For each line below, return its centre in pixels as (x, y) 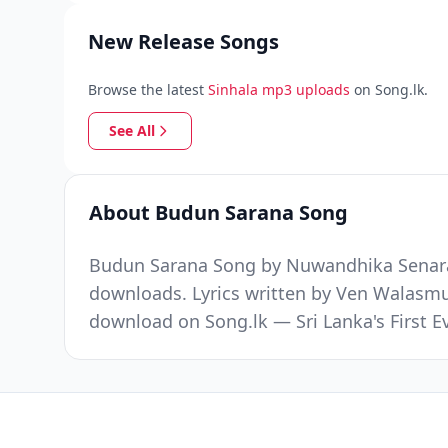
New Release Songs (183, 41)
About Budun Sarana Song (218, 212)
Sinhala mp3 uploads (279, 89)
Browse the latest (146, 89)
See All (132, 130)
